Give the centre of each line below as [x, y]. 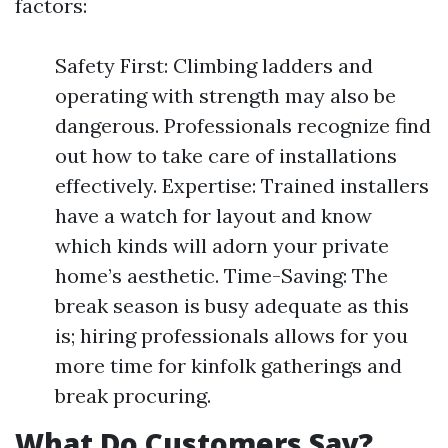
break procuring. [133, 395]
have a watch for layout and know [213, 215]
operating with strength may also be [225, 95]
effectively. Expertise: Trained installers [242, 185]
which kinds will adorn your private [222, 245]
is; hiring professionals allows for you [231, 335]
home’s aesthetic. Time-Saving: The [221, 275]
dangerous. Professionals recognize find [243, 125]
